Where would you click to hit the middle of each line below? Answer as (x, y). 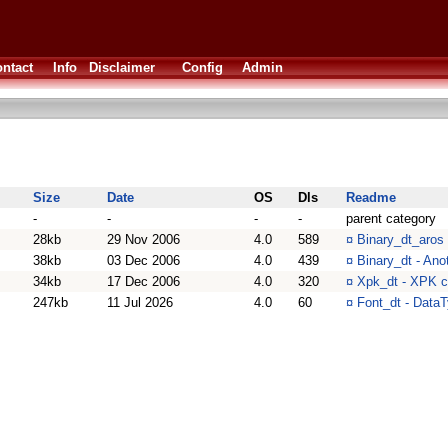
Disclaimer (122, 67)
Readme (371, 197)
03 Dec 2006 (143, 260)
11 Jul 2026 (140, 302)
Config (202, 67)
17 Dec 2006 (143, 281)
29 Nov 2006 (143, 239)
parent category (391, 218)
